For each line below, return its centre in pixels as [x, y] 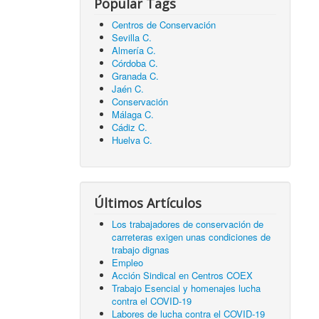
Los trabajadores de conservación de [188, 224]
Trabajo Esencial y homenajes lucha [187, 288]
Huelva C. [132, 140]
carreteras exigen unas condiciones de [192, 236]
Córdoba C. [135, 63]
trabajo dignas [141, 249]
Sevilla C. [132, 37]
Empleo [128, 262]
